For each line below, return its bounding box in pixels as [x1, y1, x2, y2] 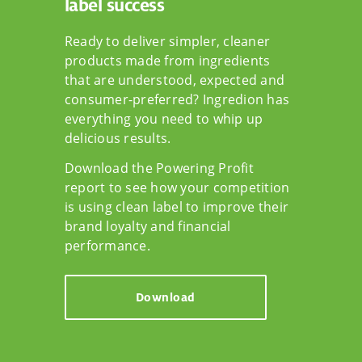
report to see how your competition [65, 179, 290, 197]
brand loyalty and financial [65, 217, 231, 236]
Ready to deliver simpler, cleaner [65, 32, 271, 51]
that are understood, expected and [65, 71, 285, 90]
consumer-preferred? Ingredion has [65, 90, 290, 109]
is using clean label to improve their [65, 198, 289, 217]
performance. [65, 237, 150, 255]
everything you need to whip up [65, 110, 263, 128]
